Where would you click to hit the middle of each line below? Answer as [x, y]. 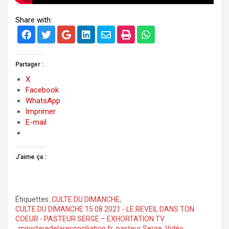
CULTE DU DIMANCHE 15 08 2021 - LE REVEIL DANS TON [105, 209]
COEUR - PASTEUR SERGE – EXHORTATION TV [90, 219]
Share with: [34, 20]
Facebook [42, 90]
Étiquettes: [33, 199]
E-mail [36, 122]
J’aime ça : [31, 157]
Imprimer [41, 111]
